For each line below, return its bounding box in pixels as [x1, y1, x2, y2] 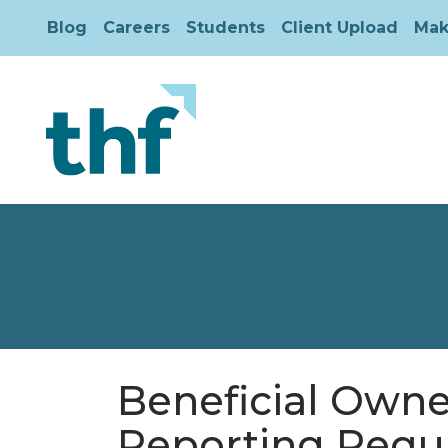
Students [186, 18, 265, 37]
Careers [103, 18, 170, 37]
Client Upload [281, 18, 398, 37]
